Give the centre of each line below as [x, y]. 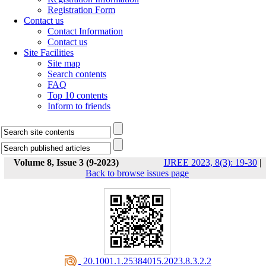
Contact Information [85, 31]
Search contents [77, 74]
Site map [64, 63]
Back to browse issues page [137, 173]
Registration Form [81, 10]
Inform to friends [79, 106]
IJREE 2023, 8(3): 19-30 [210, 162]
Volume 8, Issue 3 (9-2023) [66, 162]
